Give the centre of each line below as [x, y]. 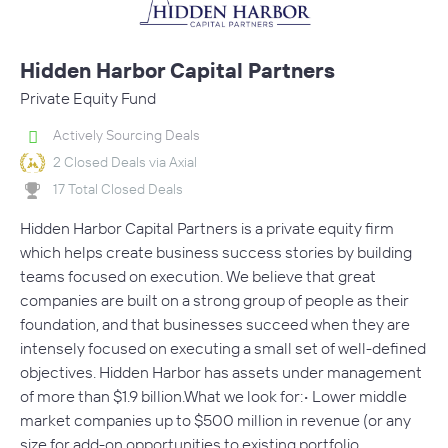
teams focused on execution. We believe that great [198, 275]
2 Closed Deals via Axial [125, 161]
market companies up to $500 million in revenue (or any [215, 419]
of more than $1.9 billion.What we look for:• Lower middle [213, 395]
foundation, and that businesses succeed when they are [215, 323]
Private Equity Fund [88, 97]
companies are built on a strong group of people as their [214, 299]
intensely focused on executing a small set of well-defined [223, 347]
